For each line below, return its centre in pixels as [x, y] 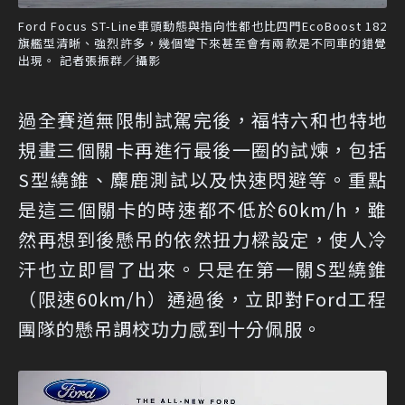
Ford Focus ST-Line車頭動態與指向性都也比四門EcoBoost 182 [202, 26]
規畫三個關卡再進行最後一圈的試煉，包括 [202, 150]
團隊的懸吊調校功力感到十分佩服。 [170, 329]
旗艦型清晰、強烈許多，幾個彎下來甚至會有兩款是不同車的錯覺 [202, 43]
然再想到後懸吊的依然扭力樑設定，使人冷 [202, 240]
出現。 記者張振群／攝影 [89, 61]
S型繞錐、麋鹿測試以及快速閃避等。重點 [202, 180]
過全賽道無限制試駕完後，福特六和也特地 [202, 120]
